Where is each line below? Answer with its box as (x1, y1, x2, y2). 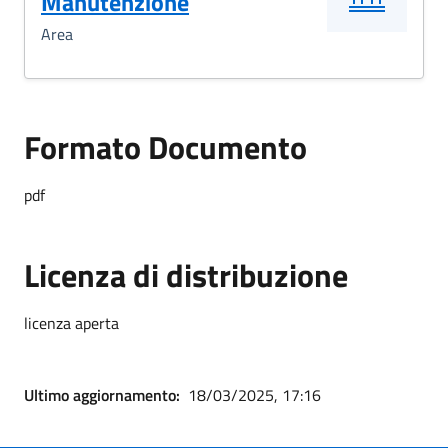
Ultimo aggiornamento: (24, 383, 180, 407)
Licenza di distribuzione (24, 251, 348, 299)
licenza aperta (24, 311, 119, 335)
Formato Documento (24, 123, 307, 171)
